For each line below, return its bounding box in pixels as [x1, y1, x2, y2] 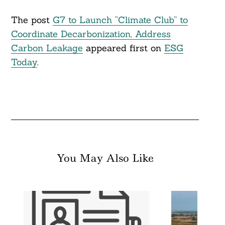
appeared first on [82, 42, 164, 54]
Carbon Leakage [11, 42, 83, 54]
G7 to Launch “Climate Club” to [52, 14, 188, 26]
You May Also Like [56, 151, 154, 166]
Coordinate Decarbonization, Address [11, 28, 171, 40]
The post [11, 14, 53, 26]
